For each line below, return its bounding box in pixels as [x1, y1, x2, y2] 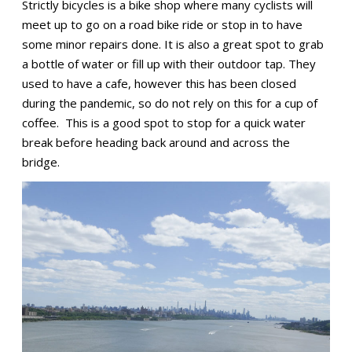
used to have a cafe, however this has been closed [21, 75, 296, 92]
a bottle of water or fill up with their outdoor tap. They [21, 56, 316, 72]
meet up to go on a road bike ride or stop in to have [21, 16, 302, 33]
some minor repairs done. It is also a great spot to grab [21, 36, 324, 53]
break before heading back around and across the [21, 134, 290, 151]
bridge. [21, 154, 60, 170]
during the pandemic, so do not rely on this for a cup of [21, 95, 317, 112]
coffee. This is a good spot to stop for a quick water [21, 115, 306, 131]
